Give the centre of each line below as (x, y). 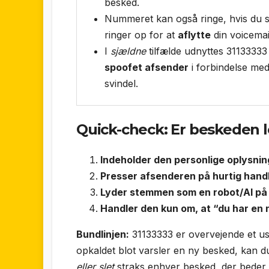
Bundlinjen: (103, 234)
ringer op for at (141, 35)
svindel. (121, 83)
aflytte (194, 35)
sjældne (128, 51)
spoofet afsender (147, 67)
